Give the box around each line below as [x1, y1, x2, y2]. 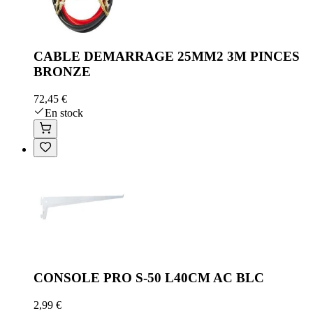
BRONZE [34, 64, 91, 79]
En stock [45, 106, 83, 119]
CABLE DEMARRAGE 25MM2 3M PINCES [34, 48, 300, 64]
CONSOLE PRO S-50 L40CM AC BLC [34, 270, 264, 286]
